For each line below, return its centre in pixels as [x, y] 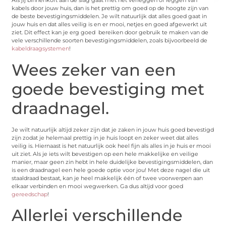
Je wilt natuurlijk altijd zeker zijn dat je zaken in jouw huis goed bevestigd [113, 130]
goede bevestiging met [108, 89]
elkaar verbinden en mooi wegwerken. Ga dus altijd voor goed [98, 186]
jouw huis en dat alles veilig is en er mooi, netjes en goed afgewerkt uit [109, 25]
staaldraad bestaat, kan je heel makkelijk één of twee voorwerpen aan [107, 178]
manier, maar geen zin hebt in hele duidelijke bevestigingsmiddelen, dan [112, 162]
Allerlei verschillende [97, 215]
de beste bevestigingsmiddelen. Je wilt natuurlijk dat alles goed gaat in [109, 17]
